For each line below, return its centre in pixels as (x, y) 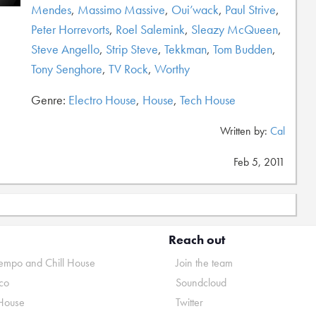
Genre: (50, 100)
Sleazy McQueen (235, 29)
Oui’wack (195, 10)
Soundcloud (201, 282)
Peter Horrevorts (70, 29)
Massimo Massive (121, 10)
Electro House (102, 100)
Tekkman (186, 49)
